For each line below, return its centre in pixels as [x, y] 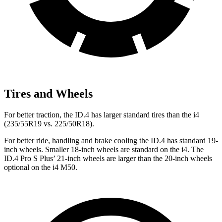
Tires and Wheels [48, 94]
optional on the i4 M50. [41, 167]
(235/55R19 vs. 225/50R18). [49, 123]
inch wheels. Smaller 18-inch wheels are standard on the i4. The [104, 149]
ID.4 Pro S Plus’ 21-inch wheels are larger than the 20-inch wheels [108, 158]
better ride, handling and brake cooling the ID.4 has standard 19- [117, 140]
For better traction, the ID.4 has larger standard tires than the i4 [102, 114]
